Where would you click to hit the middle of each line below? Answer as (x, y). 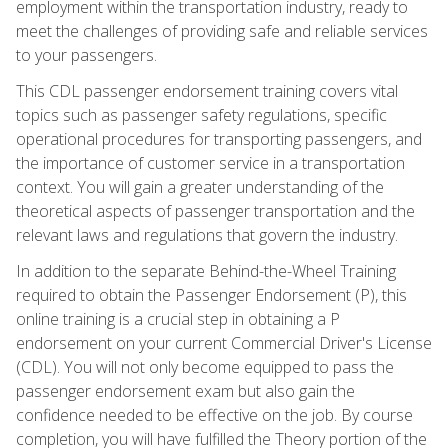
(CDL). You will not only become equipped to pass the (205, 366)
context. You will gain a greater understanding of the (200, 186)
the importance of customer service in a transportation (210, 162)
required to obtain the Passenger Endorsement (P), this (211, 294)
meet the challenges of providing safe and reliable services (222, 30)
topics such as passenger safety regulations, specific (201, 114)
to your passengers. (86, 54)
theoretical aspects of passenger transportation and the (215, 210)
